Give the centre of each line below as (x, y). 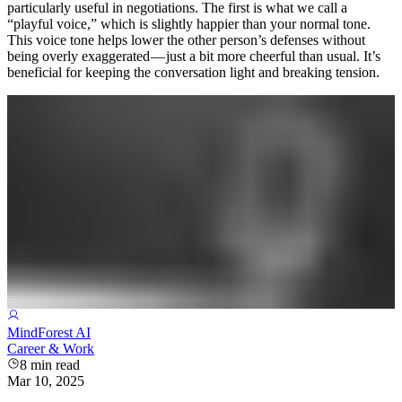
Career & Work (51, 348)
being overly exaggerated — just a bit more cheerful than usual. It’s (194, 57)
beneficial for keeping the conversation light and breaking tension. (193, 73)
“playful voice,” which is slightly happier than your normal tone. (189, 24)
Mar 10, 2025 (46, 380)
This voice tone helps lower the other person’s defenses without (186, 40)
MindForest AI (49, 332)
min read (53, 364)
